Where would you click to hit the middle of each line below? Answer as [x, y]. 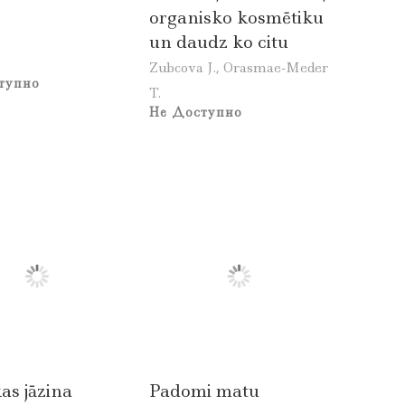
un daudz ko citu [218, 42]
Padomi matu [204, 391]
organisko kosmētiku [236, 17]
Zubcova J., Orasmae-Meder [238, 67]
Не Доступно [195, 112]
